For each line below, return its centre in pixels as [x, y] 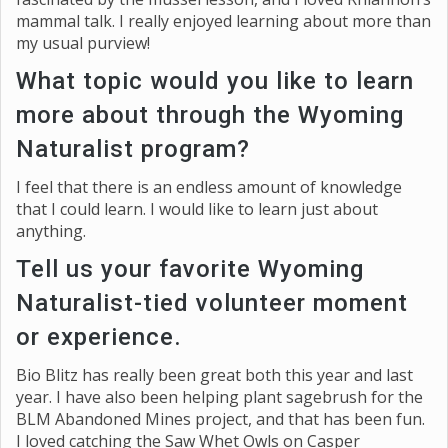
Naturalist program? [133, 149]
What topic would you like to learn [215, 81]
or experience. [99, 337]
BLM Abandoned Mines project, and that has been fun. [220, 419]
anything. [51, 231]
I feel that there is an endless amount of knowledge [209, 187]
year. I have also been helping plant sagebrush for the [219, 397]
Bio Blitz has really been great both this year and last [214, 375]
